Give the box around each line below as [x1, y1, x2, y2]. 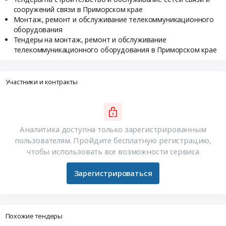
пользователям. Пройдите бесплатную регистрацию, [15, 135, 211, 146]
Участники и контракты [5, 77, 78, 87]
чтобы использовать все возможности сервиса [27, 146, 199, 157]
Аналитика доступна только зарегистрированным [20, 124, 206, 135]
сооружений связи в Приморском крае [13, 4, 143, 14]
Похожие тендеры [5, 211, 63, 220]
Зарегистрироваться [74, 168, 152, 179]
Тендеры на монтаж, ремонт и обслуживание [13, 34, 166, 44]
